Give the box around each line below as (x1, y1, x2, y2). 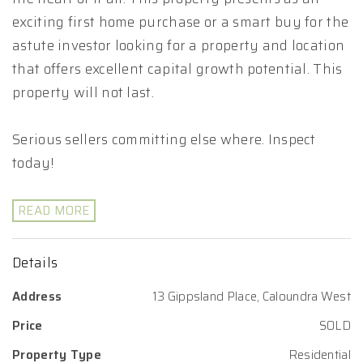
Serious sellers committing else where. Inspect (12, 129, 316, 150)
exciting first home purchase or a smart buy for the (12, 11, 349, 32)
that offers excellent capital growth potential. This (12, 58, 343, 79)
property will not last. (12, 82, 154, 103)
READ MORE (18, 201, 90, 220)
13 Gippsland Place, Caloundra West (152, 286, 351, 306)
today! (12, 152, 53, 173)
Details (12, 252, 58, 273)
